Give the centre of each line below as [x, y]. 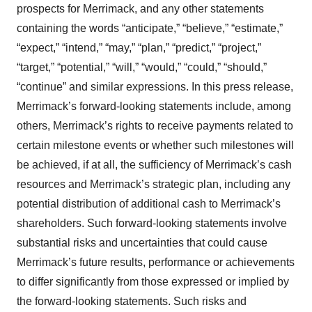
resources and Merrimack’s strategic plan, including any [154, 185]
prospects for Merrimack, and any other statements [140, 9]
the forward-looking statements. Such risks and [132, 302]
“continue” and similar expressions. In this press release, [155, 87]
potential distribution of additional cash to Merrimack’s [149, 204]
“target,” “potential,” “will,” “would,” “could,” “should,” [142, 68]
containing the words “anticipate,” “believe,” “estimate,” [150, 29]
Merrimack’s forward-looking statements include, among [154, 107]
